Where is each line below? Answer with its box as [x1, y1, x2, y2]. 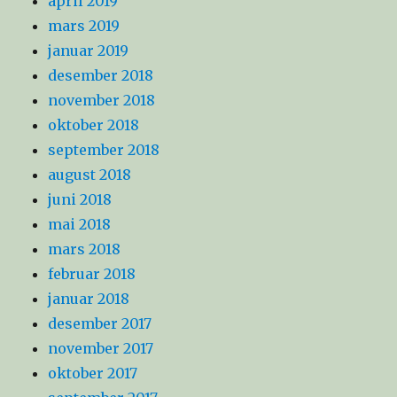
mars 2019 [48, 17, 121, 35]
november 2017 [48, 339, 154, 358]
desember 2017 [48, 315, 152, 333]
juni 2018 [48, 191, 113, 209]
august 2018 [48, 166, 132, 184]
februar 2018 [48, 265, 136, 284]
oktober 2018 [48, 116, 140, 135]
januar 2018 [48, 290, 130, 308]
